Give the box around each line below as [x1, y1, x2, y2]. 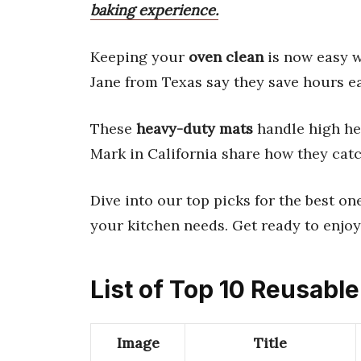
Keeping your [90, 47, 189, 66]
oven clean [189, 47, 263, 66]
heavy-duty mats [136, 118, 253, 138]
